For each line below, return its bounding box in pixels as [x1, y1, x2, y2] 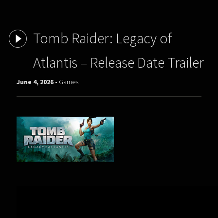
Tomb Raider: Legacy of [33, 28, 172, 47]
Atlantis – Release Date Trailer [33, 53, 204, 72]
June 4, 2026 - [17, 77, 59, 86]
